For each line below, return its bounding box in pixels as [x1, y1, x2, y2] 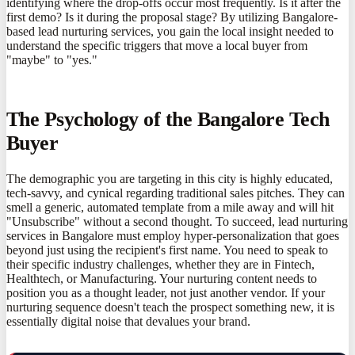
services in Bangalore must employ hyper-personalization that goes [6, 229, 339, 243]
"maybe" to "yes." [6, 52, 97, 67]
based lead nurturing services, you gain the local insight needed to [6, 24, 334, 38]
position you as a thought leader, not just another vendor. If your [6, 286, 325, 300]
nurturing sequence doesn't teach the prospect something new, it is [6, 300, 334, 315]
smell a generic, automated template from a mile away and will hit [6, 200, 334, 215]
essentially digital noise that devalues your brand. [6, 315, 250, 329]
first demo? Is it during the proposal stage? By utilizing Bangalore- [6, 10, 338, 24]
